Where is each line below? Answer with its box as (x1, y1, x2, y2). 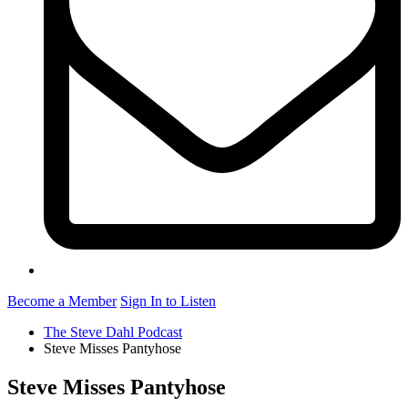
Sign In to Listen (120, 293, 216, 310)
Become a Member (7, 293, 117, 310)
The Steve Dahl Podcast (44, 324, 182, 341)
